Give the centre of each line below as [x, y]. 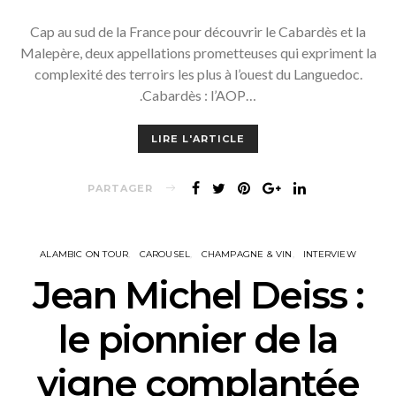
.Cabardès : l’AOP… [198, 95]
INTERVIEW [330, 254]
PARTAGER [120, 188]
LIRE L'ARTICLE [198, 139]
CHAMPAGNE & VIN [247, 254]
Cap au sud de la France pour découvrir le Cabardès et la [198, 31]
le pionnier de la [198, 339]
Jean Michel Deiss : [198, 295]
